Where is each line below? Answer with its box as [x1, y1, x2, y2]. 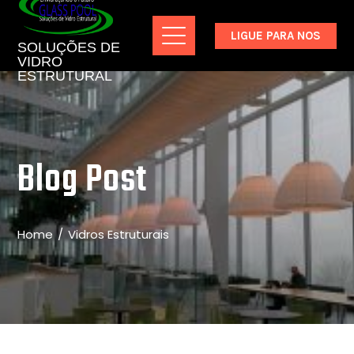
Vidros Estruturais [68, 226, 170, 243]
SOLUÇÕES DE [17, 39, 121, 55]
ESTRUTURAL [17, 67, 113, 84]
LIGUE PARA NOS [230, 28, 321, 43]
